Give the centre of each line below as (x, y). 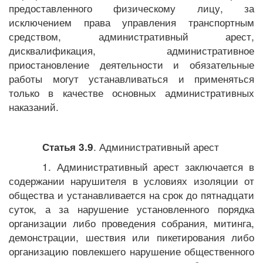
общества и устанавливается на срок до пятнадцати (131, 195)
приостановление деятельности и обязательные (131, 64)
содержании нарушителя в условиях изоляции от (131, 181)
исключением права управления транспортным (131, 22)
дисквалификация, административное (131, 50)
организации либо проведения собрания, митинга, (131, 223)
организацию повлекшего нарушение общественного (131, 251)
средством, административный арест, (131, 36)
